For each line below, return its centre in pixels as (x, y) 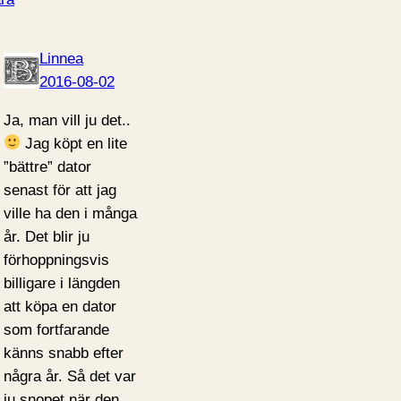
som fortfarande (56, 329)
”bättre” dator (47, 166)
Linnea (61, 58)
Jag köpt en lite (74, 143)
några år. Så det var (70, 376)
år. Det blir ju (47, 236)
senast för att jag (60, 190)
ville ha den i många (70, 213)
